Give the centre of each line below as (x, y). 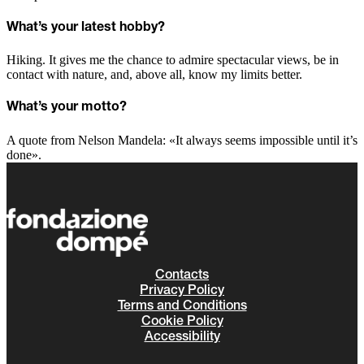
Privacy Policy (182, 290)
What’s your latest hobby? (86, 27)
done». (24, 154)
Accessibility (182, 337)
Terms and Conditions (182, 306)
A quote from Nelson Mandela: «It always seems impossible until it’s (182, 140)
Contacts (182, 275)
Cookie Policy (182, 321)
